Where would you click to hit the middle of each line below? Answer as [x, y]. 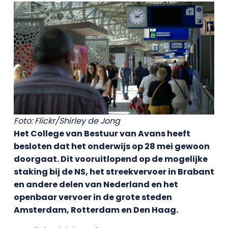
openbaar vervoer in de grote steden [93, 197]
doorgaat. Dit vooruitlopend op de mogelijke [110, 159]
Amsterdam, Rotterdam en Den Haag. [96, 210]
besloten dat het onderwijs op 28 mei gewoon [111, 146]
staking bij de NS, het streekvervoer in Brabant [114, 172]
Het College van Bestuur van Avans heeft [102, 133]
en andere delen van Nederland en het [96, 184]
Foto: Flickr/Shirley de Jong [67, 121]
